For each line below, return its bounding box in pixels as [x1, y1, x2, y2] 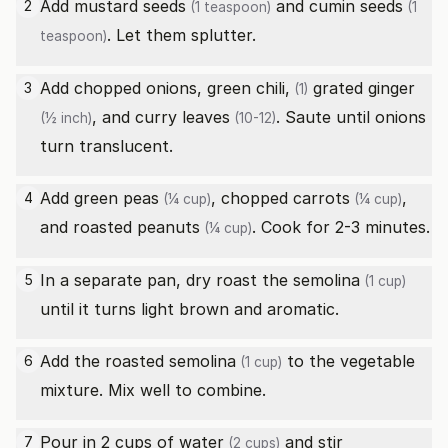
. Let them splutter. [107, 25, 256, 45]
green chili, [207, 78, 290, 98]
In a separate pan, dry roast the [40, 270, 293, 290]
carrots [293, 188, 350, 208]
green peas [74, 188, 159, 208]
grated [308, 78, 368, 98]
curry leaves [135, 107, 230, 127]
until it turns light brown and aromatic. [40, 299, 339, 319]
